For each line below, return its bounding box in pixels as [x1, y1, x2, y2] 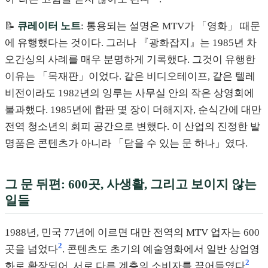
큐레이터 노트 [17, 20, 81, 32]
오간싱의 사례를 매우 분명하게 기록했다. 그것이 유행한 [5, 54, 255, 66]
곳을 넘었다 [5, 243, 58, 255]
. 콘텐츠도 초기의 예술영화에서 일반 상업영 [62, 243, 260, 255]
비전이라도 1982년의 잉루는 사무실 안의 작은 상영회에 [5, 87, 254, 99]
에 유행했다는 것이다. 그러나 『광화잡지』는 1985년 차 [5, 37, 257, 49]
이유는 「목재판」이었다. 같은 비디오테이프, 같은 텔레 [5, 71, 255, 83]
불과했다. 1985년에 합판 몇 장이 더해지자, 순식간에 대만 [5, 104, 261, 116]
